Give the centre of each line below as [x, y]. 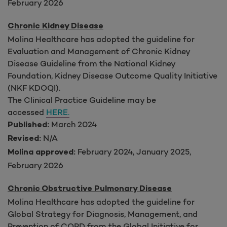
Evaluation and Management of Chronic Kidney [99, 51]
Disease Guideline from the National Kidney [91, 63]
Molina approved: [42, 153]
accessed [27, 112]
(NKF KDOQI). [34, 87]
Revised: [24, 139]
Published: [28, 125]
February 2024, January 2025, [133, 151]
